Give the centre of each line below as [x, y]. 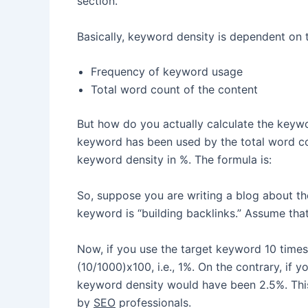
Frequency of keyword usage [167, 72]
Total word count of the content [174, 90]
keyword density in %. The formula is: [174, 160]
